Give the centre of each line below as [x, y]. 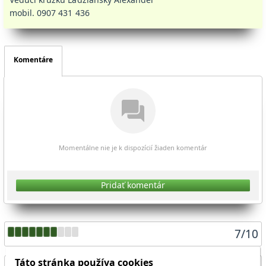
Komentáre [33, 60]
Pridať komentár [133, 185]
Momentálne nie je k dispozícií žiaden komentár [133, 148]
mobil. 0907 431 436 [49, 12]
